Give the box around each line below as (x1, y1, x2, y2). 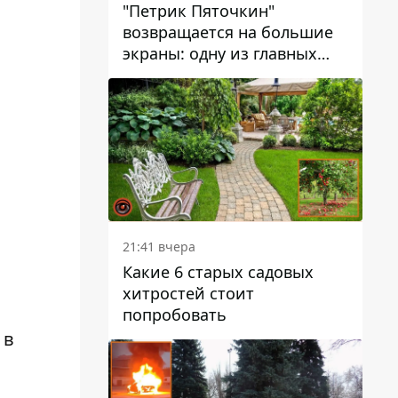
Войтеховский (123, 107, 236, 129)
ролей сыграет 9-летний (123, 64, 314, 86)
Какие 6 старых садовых (123, 261, 314, 283)
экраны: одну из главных (123, 43, 317, 65)
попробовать (123, 304, 227, 325)
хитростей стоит (123, 283, 254, 304)
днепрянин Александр (123, 85, 296, 107)
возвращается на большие (123, 21, 333, 44)
